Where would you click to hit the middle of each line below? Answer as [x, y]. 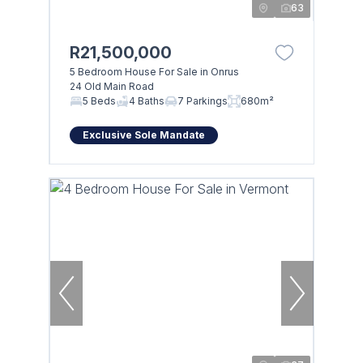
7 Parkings [202, 100]
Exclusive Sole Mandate [143, 135]
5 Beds [99, 100]
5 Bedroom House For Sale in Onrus [154, 71]
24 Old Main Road [111, 86]
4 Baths [146, 100]
